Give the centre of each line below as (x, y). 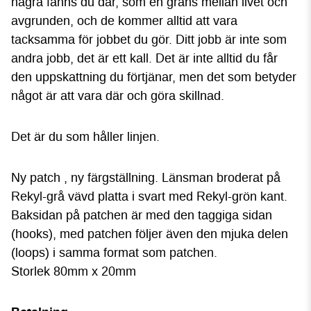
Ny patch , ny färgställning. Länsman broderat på (146, 177)
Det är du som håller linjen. (87, 136)
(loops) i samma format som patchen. (114, 252)
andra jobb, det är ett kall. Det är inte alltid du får (144, 58)
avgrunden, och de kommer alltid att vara (124, 20)
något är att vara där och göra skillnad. (118, 95)
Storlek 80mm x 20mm (74, 271)
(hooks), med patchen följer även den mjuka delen (150, 234)
